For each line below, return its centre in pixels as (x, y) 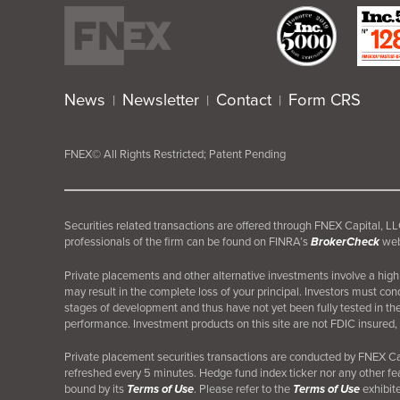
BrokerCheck (345, 242)
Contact (244, 100)
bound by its (96, 389)
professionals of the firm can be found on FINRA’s (187, 242)
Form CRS (325, 100)
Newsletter (161, 100)
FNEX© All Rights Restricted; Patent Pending (175, 154)
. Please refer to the (243, 389)
